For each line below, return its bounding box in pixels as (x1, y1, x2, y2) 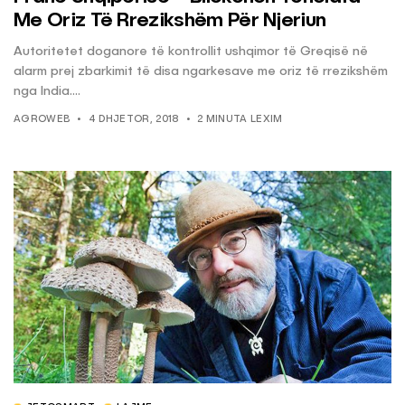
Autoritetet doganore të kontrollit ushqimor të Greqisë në (14, 45, 368, 59)
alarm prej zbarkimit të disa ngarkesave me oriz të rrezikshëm (14, 65, 388, 79)
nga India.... (14, 85, 80, 99)
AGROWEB (14, 115, 71, 126)
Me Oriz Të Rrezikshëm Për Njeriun (14, 11, 326, 32)
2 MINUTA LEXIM (196, 115, 283, 126)
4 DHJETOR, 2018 (88, 115, 179, 126)
